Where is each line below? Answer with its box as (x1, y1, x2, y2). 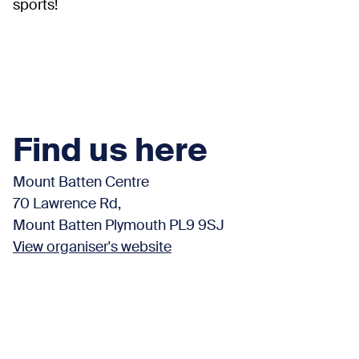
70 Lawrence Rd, (13, 196, 121, 212)
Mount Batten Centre (13, 175, 149, 190)
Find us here (13, 135, 208, 168)
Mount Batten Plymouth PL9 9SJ (13, 218, 224, 233)
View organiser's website (13, 240, 171, 255)
